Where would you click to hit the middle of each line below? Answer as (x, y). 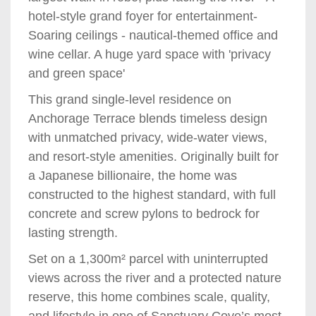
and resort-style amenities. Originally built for (153, 156)
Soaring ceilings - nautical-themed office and (153, 35)
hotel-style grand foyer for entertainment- (143, 16)
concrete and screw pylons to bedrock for (144, 213)
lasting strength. (73, 232)
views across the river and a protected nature (155, 278)
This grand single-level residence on (130, 99)
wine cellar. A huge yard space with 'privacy (150, 54)
